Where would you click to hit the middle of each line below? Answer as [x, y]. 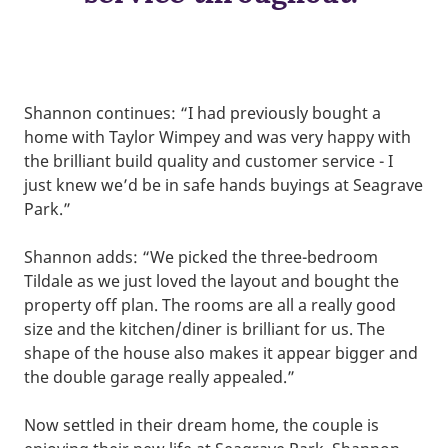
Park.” [47, 209]
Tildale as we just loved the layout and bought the [211, 281]
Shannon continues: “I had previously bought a [202, 113]
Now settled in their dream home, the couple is [201, 425]
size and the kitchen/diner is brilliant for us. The [204, 329]
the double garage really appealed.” [159, 377]
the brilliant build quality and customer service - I [208, 161]
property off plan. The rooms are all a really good [210, 305]
